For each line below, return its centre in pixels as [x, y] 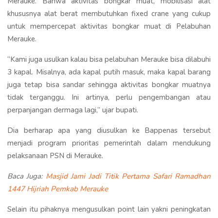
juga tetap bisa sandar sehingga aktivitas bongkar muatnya [109, 84]
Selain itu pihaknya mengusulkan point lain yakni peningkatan [109, 209]
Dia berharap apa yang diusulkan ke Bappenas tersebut [109, 130]
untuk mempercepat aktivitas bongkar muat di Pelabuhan [109, 26]
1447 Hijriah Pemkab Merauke [58, 189]
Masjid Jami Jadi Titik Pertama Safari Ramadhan [128, 176]
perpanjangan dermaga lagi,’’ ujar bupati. [73, 110]
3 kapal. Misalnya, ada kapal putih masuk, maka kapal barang [109, 72]
